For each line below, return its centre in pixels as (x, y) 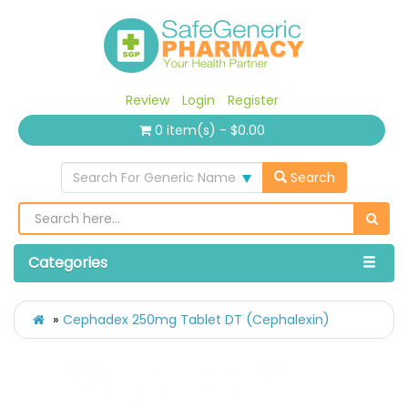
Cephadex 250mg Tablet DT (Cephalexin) (196, 320)
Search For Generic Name (154, 178)
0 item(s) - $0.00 (209, 131)
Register (253, 100)
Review (147, 100)
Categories (68, 263)
